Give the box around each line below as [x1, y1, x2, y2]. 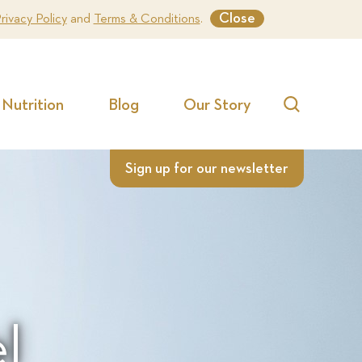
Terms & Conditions [93, 13, 200, 26]
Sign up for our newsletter [125, 161, 288, 176]
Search [292, 118, 339, 135]
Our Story [183, 97, 251, 113]
